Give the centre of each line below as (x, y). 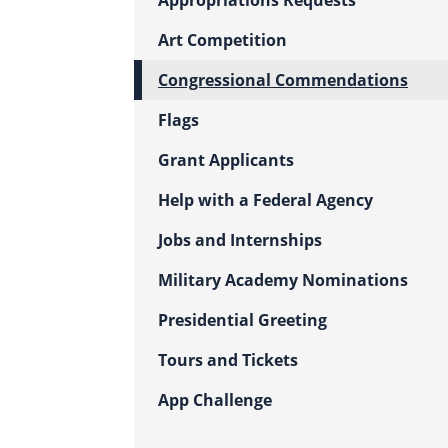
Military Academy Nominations (283, 280)
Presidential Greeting (242, 320)
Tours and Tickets (228, 360)
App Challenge (215, 400)
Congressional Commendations (283, 80)
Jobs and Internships (240, 240)
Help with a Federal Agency (265, 200)
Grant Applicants (226, 160)
